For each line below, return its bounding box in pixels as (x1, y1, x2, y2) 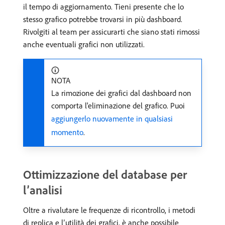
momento (51, 127, 83, 137)
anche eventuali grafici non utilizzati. (23, 39, 145, 49)
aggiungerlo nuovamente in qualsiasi (51, 114, 173, 124)
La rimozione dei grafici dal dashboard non (51, 88, 191, 98)
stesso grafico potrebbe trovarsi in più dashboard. (23, 14, 182, 24)
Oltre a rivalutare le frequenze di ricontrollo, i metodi (23, 205, 195, 215)
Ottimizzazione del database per (23, 167, 187, 182)
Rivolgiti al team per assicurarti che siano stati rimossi (23, 27, 200, 37)
